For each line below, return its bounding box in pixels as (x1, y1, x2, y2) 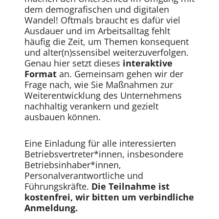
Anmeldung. (24, 201, 78, 214)
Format (24, 68, 57, 80)
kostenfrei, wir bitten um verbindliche (24, 191, 194, 203)
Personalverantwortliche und (24, 169, 143, 181)
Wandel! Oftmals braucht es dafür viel (24, 14, 180, 26)
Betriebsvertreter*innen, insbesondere (24, 148, 183, 160)
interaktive (123, 57, 173, 69)
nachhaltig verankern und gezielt (24, 100, 158, 112)
